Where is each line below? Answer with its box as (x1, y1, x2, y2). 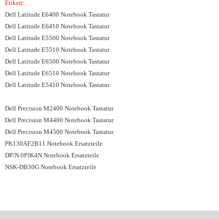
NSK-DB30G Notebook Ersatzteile (5, 163, 96, 171)
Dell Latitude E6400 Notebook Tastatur (5, 11, 109, 18)
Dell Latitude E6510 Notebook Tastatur (5, 69, 109, 77)
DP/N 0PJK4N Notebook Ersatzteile (5, 152, 99, 159)
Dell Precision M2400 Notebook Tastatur (5, 105, 113, 112)
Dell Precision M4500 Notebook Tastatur (5, 128, 113, 135)
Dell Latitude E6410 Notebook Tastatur (5, 22, 109, 30)
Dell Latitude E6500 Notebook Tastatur (5, 58, 109, 65)
